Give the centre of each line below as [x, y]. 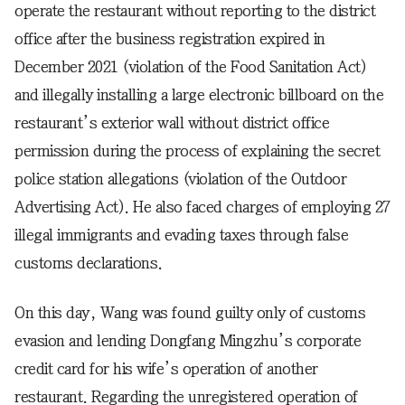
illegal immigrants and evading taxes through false [181, 235]
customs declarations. [89, 263]
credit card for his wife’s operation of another [166, 368]
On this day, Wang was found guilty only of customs [190, 312]
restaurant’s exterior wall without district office [172, 122]
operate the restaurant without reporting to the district [195, 10]
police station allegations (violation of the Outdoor [180, 179]
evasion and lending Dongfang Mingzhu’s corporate [188, 340]
